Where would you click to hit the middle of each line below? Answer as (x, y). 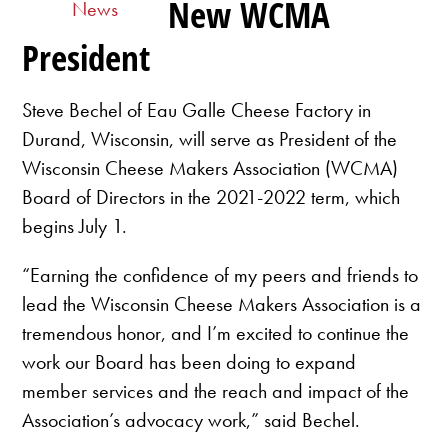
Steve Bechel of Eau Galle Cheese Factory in (197, 110)
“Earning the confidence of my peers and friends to (220, 275)
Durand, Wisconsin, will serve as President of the (210, 139)
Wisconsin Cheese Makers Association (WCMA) (210, 168)
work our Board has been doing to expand (189, 362)
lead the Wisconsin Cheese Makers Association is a (222, 304)
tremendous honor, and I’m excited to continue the (216, 333)
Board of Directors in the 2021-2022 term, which (211, 197)
